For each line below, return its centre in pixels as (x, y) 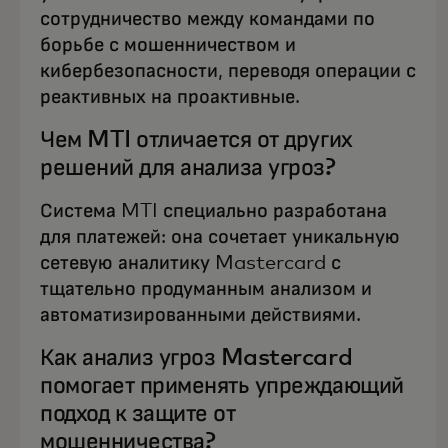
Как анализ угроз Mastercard (196, 358)
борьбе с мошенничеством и (168, 45)
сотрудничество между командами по (207, 19)
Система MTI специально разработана (213, 211)
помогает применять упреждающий (222, 386)
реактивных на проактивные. (170, 97)
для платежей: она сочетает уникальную (220, 237)
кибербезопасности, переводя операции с (228, 71)
